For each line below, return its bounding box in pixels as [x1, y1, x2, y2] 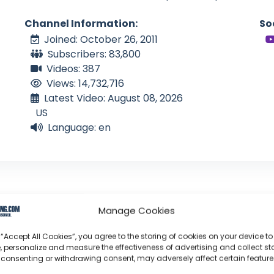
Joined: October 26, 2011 [44, 32, 158, 47]
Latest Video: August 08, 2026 [44, 91, 183, 106]
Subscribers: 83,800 [48, 47, 141, 62]
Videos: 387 [46, 62, 100, 76]
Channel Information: [24, 17, 138, 31]
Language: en [48, 120, 111, 135]
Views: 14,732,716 [46, 76, 124, 91]
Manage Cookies [98, 204, 176, 217]
